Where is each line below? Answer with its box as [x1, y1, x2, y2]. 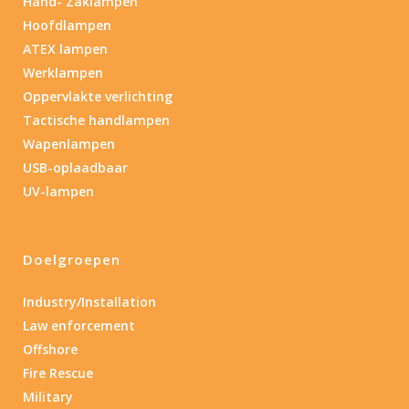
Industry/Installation [23, 293, 156, 311]
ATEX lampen [23, 40, 108, 58]
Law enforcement [23, 317, 135, 335]
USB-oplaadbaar [23, 159, 128, 177]
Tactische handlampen [23, 111, 170, 130]
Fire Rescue [23, 364, 93, 383]
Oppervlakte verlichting [23, 88, 173, 106]
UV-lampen [23, 183, 94, 201]
